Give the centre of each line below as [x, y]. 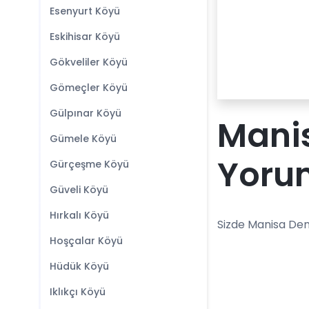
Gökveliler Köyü [89, 62]
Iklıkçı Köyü [78, 292]
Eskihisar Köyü [85, 37]
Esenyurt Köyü [85, 11]
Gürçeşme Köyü [89, 164]
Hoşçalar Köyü [86, 241]
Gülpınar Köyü [86, 113]
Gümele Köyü [83, 139]
